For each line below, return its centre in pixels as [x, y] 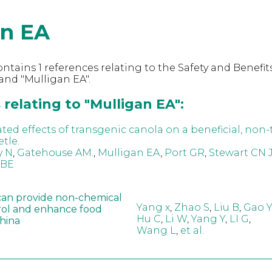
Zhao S [192, 208]
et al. [192, 231]
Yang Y [208, 219]
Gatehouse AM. [55, 152]
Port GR [184, 152]
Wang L [156, 231]
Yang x [153, 208]
